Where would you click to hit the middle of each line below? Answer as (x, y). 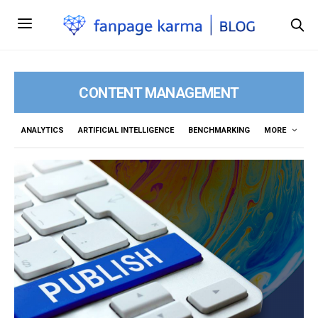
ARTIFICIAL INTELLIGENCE (126, 130)
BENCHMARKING (219, 130)
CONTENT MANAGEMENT (159, 93)
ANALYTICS (43, 130)
